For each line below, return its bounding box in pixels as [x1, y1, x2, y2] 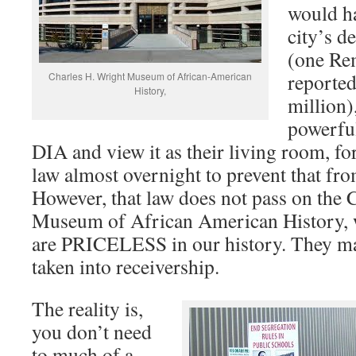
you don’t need [32, 318, 152, 346]
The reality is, [32, 295, 143, 323]
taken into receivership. [32, 253, 219, 281]
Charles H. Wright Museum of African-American [48, 69, 252, 83]
